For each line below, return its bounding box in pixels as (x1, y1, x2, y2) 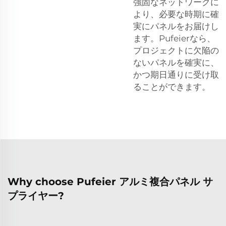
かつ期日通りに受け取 (133, 69, 219, 80)
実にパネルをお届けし (133, 21, 219, 31)
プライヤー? (8, 189, 64, 202)
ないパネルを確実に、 (133, 57, 219, 68)
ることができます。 (133, 81, 210, 92)
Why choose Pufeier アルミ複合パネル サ (8, 175, 213, 188)
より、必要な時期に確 (133, 9, 219, 19)
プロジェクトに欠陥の (133, 45, 219, 55)
